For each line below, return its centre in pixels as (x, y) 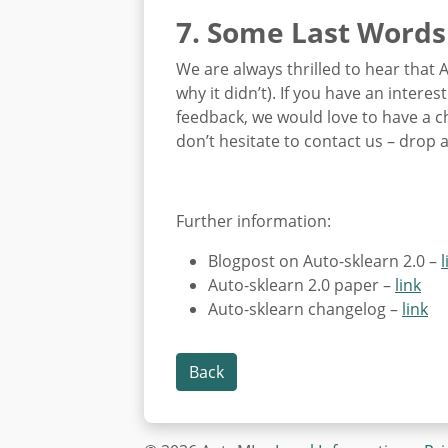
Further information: (253, 221)
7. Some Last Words (311, 32)
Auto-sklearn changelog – (305, 309)
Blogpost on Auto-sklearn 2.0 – (324, 261)
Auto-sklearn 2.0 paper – (301, 285)
